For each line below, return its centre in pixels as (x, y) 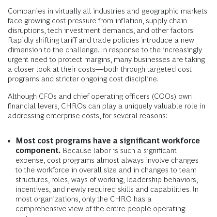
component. (38, 151)
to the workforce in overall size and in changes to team (106, 170)
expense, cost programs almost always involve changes (107, 160)
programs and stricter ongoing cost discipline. (83, 79)
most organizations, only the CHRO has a (84, 199)
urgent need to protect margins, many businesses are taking (106, 60)
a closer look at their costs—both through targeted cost (100, 69)
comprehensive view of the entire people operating (100, 209)
